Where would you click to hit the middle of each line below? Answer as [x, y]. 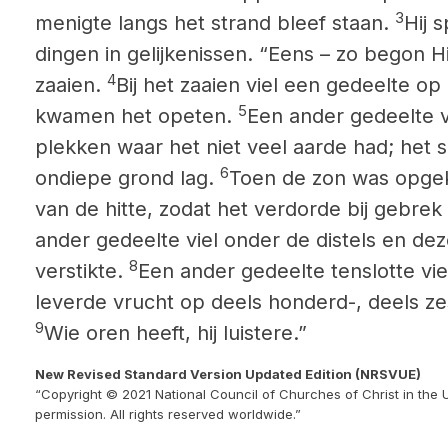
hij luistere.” [249, 333]
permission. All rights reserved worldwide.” [168, 414]
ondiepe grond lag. [127, 178]
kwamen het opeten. [136, 116]
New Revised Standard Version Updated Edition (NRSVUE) [228, 374]
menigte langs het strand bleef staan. [212, 23]
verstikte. [82, 271]
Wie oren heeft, [117, 333]
